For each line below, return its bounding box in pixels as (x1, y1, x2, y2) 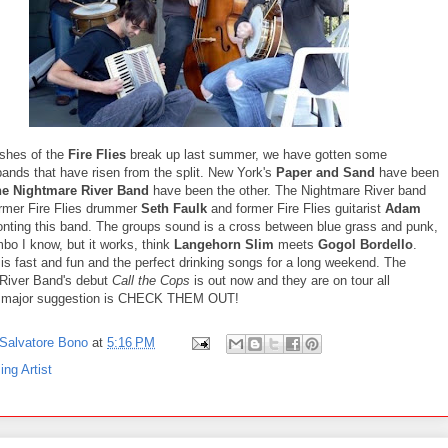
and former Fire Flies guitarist (207, 200, 385, 216)
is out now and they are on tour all (190, 272, 390, 288)
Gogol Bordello (318, 236, 413, 252)
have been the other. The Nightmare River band (149, 182, 426, 198)
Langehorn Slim (174, 236, 274, 252)
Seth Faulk (141, 200, 207, 216)
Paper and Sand (276, 164, 375, 180)
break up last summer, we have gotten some (126, 146, 387, 162)
